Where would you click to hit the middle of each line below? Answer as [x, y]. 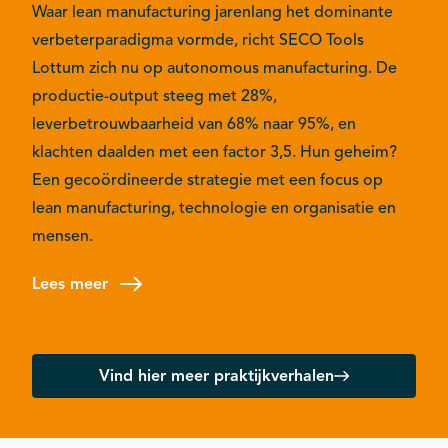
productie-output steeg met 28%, [154, 95]
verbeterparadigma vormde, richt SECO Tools [198, 39]
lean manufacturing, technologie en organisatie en [214, 207]
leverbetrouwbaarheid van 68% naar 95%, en [194, 123]
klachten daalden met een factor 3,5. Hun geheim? [214, 151]
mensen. [62, 235]
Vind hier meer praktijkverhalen [216, 375]
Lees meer [70, 283]
